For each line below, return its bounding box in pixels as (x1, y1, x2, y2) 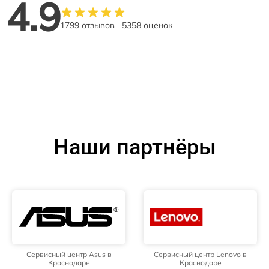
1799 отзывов (60, 19, 115, 31)
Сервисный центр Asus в (26, 249, 112, 259)
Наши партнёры (53, 134, 216, 160)
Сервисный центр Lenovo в (154, 249, 247, 259)
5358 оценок (122, 19, 173, 31)
